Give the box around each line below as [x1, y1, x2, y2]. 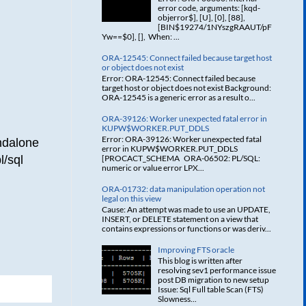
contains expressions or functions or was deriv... [102, 223, 271, 234]
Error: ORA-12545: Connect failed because [102, 72, 255, 83]
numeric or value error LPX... [102, 163, 204, 173]
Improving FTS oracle [157, 245, 234, 255]
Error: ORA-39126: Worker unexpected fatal [102, 134, 262, 145]
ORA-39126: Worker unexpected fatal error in [102, 113, 267, 124]
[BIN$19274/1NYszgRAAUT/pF [157, 21, 272, 32]
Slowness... [157, 294, 197, 305]
